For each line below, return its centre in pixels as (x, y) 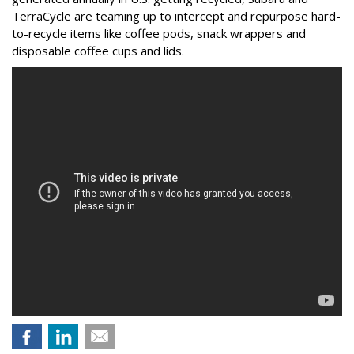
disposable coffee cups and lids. (98, 51)
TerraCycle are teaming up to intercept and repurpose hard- (176, 16)
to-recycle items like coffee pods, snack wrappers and (159, 34)
